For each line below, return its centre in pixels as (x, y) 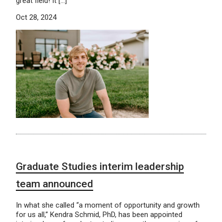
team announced (55, 184)
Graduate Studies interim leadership (100, 167)
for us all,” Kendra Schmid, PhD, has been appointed (99, 215)
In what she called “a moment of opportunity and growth (108, 205)
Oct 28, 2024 (36, 17)
